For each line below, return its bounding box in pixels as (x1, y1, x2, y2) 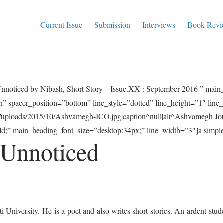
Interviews (142, 19, 176, 30)
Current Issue (40, 19, 83, 30)
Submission (94, 19, 131, 30)
